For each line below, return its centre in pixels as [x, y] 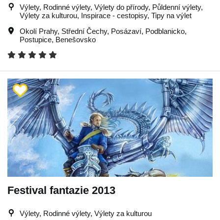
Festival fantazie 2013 [61, 190]
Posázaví [126, 31]
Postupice [36, 40]
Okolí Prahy [39, 31]
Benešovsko [76, 40]
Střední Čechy [84, 31]
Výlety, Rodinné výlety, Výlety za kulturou [86, 213]
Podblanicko [165, 31]
